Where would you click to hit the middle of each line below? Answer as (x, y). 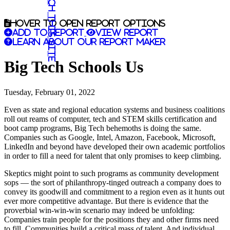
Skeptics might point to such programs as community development (111, 173)
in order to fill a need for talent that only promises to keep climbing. (113, 156)
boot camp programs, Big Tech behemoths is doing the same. (103, 128)
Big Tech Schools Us (74, 67)
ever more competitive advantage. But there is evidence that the (106, 201)
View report (127, 32)
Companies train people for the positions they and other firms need (111, 219)
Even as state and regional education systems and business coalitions (114, 109)
